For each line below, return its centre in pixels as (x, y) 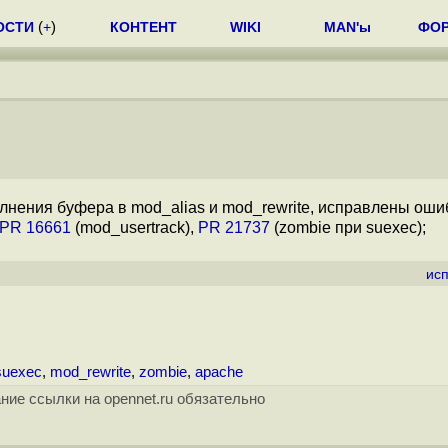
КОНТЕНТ (143, 27)
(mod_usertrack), (134, 227)
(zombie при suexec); (348, 227)
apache (219, 372)
